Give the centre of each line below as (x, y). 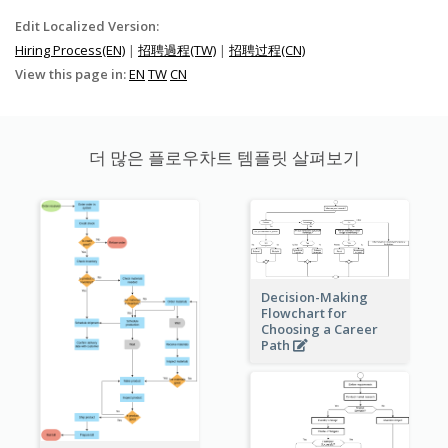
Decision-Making (314, 297)
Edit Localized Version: (87, 26)
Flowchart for (303, 313)
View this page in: (72, 74)
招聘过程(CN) (267, 50)
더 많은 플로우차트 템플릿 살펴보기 (224, 158)
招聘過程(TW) (177, 50)
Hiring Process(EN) (70, 50)
